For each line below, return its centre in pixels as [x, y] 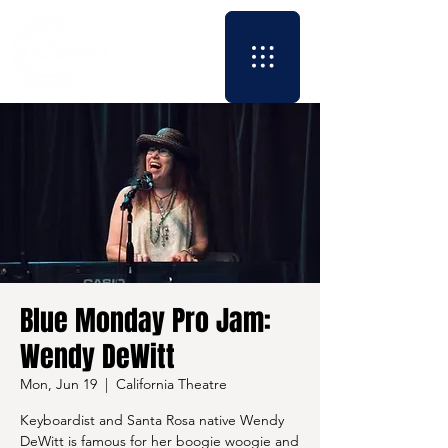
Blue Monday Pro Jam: [145, 320]
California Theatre [171, 384]
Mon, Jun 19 [58, 384]
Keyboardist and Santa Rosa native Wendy [152, 420]
